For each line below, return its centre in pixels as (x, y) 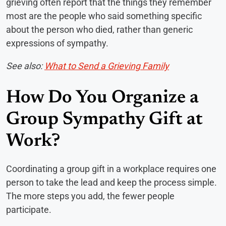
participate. (29, 209)
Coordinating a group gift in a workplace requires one (111, 168)
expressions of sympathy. (57, 43)
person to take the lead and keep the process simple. (111, 182)
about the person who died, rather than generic (99, 29)
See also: (25, 66)
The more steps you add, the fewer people (90, 196)
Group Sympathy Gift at (104, 120)
